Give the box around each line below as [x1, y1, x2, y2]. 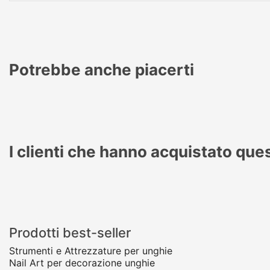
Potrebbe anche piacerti [9, 60, 194, 80]
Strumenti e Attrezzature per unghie [9, 245, 172, 257]
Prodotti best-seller [9, 225, 131, 241]
